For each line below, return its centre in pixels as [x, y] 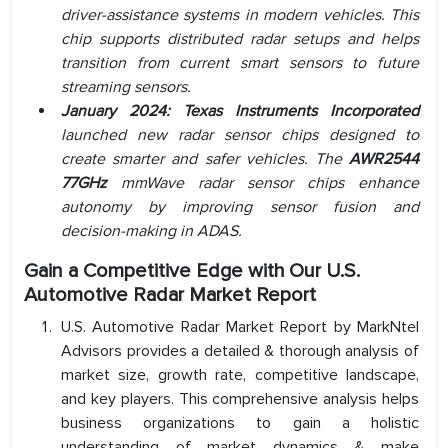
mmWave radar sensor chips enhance [263, 183]
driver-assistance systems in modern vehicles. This [240, 15]
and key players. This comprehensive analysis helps [240, 399]
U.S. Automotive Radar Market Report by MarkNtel [240, 327]
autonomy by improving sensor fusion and [240, 207]
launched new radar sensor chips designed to [240, 135]
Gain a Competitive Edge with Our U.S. [192, 271]
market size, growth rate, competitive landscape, [240, 375]
